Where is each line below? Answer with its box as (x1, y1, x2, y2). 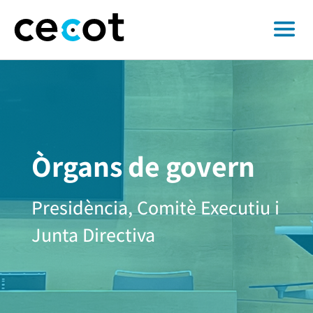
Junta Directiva (31, 221, 155, 247)
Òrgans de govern (31, 147, 255, 185)
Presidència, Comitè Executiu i (31, 194, 279, 220)
